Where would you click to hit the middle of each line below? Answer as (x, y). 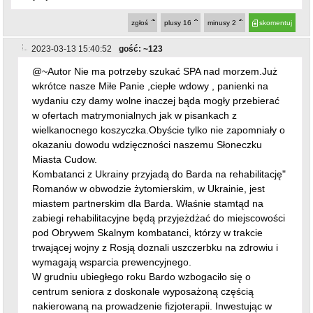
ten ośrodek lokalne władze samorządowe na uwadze (151, 285)
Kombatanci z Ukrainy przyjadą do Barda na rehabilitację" (159, 138)
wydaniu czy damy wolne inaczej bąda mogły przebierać (156, 65)
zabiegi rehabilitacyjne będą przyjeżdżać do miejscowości (159, 182)
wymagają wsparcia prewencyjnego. (112, 226)
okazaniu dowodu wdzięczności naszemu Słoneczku (147, 109)
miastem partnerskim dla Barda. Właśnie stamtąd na (148, 167)
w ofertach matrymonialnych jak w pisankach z (135, 79)
